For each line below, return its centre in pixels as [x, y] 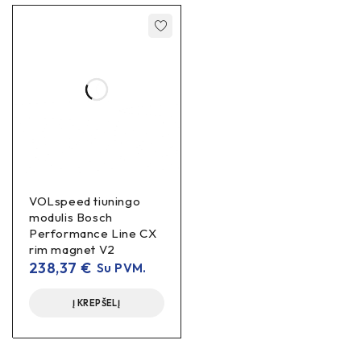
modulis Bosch [71, 217]
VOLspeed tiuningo [85, 201]
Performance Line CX [93, 233]
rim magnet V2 [72, 249]
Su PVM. [119, 268]
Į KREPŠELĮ [97, 303]
